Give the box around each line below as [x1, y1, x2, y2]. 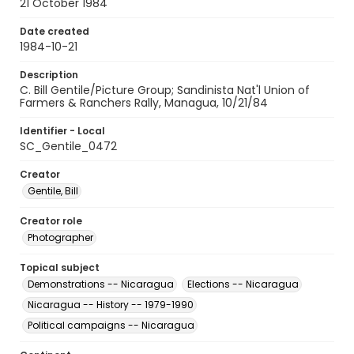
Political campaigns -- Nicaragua [28, 318, 194, 332]
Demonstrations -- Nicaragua [28, 277, 174, 291]
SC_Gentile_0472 [20, 138, 117, 154]
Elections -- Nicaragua [187, 277, 299, 291]
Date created [20, 24, 89, 38]
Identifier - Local [20, 124, 105, 137]
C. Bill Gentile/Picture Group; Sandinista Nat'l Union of [20, 82, 310, 98]
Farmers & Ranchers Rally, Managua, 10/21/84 [20, 95, 268, 111]
